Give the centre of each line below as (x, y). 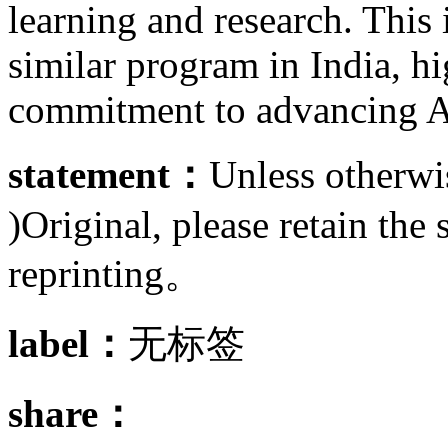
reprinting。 (105, 273)
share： (72, 413)
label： (68, 343)
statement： (108, 174)
